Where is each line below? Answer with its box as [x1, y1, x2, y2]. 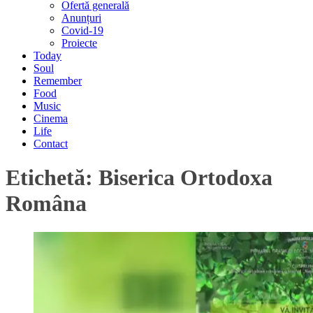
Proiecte [61, 37, 97, 49]
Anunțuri [61, 12, 101, 24]
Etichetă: [6, 165, 99, 191]
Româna [6, 191, 87, 217]
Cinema [34, 112, 68, 124]
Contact [34, 138, 68, 150]
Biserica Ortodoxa [99, 165, 272, 191]
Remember [34, 75, 82, 87]
